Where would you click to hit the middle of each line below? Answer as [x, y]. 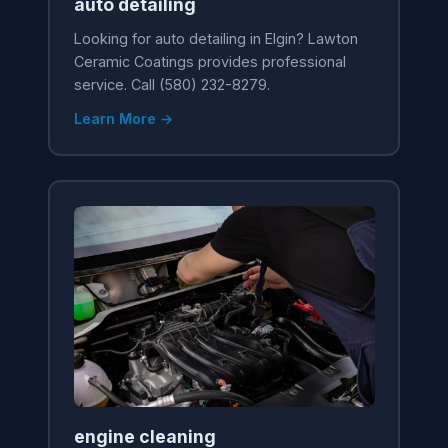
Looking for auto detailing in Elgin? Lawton [215, 38]
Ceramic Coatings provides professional [209, 61]
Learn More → [123, 118]
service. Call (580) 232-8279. [171, 84]
